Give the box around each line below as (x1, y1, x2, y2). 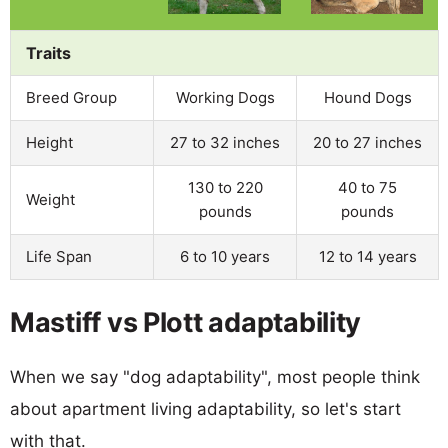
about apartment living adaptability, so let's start (10, 398, 401, 419)
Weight (26, 189, 75, 209)
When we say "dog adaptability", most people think (10, 366, 420, 387)
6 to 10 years (180, 246, 270, 266)
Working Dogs (175, 87, 275, 107)
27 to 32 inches (170, 132, 280, 152)
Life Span (26, 246, 92, 266)
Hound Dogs (323, 87, 412, 107)
